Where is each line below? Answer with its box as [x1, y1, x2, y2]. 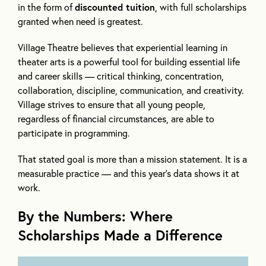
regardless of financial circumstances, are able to [18, 112, 214, 125]
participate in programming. [18, 126, 130, 139]
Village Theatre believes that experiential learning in [18, 40, 227, 53]
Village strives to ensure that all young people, [18, 97, 205, 110]
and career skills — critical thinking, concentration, [18, 69, 224, 82]
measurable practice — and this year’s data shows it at [18, 166, 239, 179]
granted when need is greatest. [18, 14, 143, 27]
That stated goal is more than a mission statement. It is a [18, 152, 247, 165]
